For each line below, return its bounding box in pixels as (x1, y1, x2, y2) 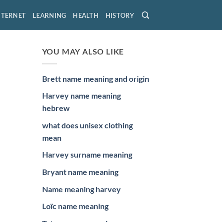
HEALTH (73, 11, 99, 19)
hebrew (42, 103, 70, 113)
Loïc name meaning (42, 201, 109, 211)
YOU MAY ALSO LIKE (42, 47, 124, 56)
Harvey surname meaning (42, 150, 132, 160)
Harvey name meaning (42, 91, 121, 101)
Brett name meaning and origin (42, 73, 149, 83)
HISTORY (105, 11, 135, 19)
